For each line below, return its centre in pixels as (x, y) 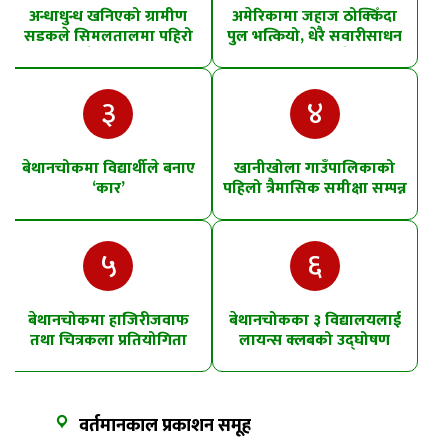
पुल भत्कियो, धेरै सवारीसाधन (315, 37)
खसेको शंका (108, 57)
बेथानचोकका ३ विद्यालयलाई (314, 321)
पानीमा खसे (314, 57)
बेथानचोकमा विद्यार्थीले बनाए (108, 169)
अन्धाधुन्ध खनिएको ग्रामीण (108, 17)
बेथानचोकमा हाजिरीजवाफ (108, 321)
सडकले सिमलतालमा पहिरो (108, 37)
